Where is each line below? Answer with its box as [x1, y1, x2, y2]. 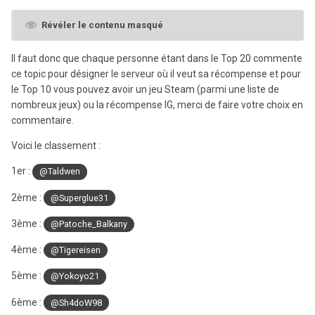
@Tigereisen [51, 245, 101, 256]
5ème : [11, 270, 44, 282]
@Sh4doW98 [51, 297, 103, 308]
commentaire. [11, 115, 74, 127]
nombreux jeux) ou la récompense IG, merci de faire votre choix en [11, 99, 303, 111]
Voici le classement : [11, 140, 101, 152]
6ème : [11, 296, 44, 308]
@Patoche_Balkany [51, 218, 128, 229]
